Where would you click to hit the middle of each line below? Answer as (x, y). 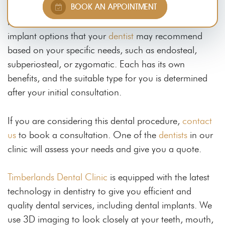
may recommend (168, 36)
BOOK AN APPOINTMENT (113, 7)
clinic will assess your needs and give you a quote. (104, 149)
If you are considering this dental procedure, (95, 121)
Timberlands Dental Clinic (58, 177)
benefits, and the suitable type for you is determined (107, 78)
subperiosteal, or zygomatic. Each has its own (96, 64)
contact (197, 121)
